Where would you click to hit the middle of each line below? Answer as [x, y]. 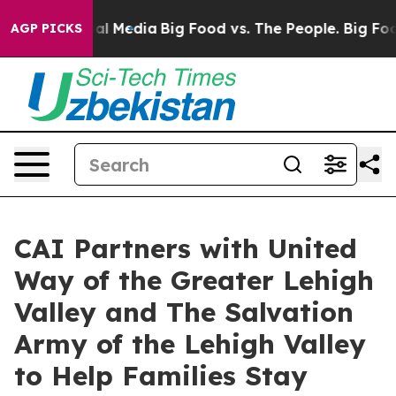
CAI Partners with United [186, 248]
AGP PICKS [46, 28]
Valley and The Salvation [184, 312]
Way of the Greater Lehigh [194, 280]
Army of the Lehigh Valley [190, 344]
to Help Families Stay [161, 376]
